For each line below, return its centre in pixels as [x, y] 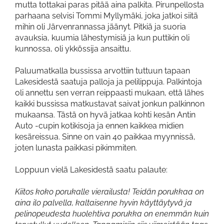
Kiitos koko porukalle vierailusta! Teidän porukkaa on [109, 191]
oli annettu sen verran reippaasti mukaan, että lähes [109, 92]
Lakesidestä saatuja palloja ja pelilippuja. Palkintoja [108, 81]
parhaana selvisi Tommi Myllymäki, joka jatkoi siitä [106, 15]
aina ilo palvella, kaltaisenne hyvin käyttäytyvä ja [103, 202]
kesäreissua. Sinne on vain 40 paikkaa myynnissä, [105, 136]
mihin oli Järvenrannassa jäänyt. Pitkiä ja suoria [100, 26]
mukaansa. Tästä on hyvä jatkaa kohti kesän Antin [105, 114]
